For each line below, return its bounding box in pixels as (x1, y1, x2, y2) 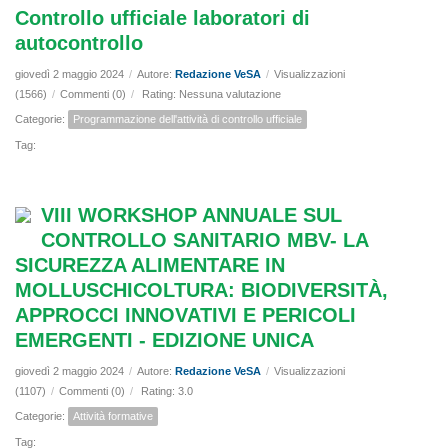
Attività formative (73, 410, 153, 423)
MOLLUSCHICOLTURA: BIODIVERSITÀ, (15, 279, 388, 302)
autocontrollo (15, 32, 143, 55)
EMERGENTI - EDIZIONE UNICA (15, 329, 314, 352)
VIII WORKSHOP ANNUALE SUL (41, 204, 342, 227)
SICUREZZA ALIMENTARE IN (15, 254, 285, 277)
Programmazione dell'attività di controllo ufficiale (73, 113, 302, 126)
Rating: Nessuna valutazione (139, 88, 284, 101)
